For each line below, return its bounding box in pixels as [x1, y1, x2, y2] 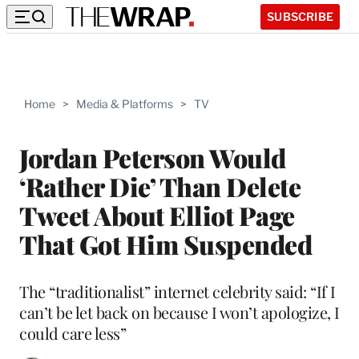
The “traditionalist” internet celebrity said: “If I [19, 280, 336, 302]
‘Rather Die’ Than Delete [19, 168, 301, 204]
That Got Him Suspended [19, 226, 312, 261]
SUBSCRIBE [267, 9, 333, 23]
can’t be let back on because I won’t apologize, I [19, 301, 340, 323]
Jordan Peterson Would [19, 139, 286, 175]
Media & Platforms [76, 97, 173, 111]
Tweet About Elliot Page [19, 197, 295, 232]
